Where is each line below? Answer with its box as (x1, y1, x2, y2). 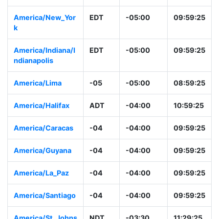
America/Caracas (14, 134, 73, 143)
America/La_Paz (14, 179, 69, 188)
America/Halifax (14, 111, 69, 120)
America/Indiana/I (14, 56, 75, 65)
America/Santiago (14, 201, 76, 210)
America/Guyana (14, 156, 71, 165)
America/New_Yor (14, 23, 76, 32)
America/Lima (14, 89, 62, 98)
